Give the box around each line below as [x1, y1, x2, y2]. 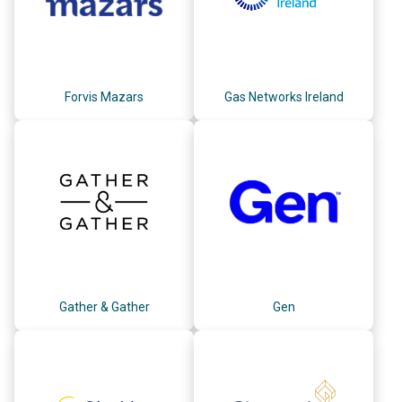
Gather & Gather [58, 299, 150, 314]
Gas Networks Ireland [223, 89, 344, 104]
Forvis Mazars [65, 89, 144, 104]
